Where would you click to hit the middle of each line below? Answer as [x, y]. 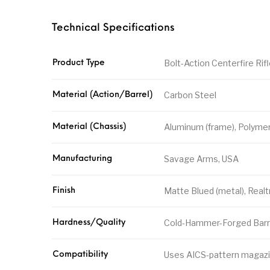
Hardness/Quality [89, 223]
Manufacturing [82, 159]
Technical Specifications [113, 28]
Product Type [79, 63]
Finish [64, 191]
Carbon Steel [190, 95]
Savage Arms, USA [201, 159]
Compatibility [80, 255]
